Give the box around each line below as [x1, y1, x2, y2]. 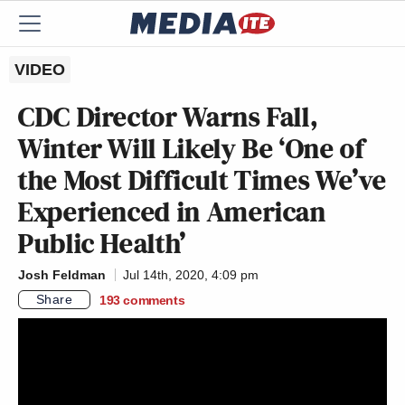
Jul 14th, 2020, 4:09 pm [123, 268, 259, 282]
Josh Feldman [18, 268, 106, 282]
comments [123, 292, 185, 307]
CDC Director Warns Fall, [18, 97, 319, 137]
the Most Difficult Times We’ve [18, 160, 387, 200]
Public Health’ [18, 223, 186, 263]
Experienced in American [18, 192, 326, 231]
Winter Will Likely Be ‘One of [18, 128, 365, 168]
